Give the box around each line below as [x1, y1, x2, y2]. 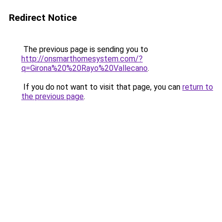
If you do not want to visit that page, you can [21, 82, 182, 92]
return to [182, 82, 213, 92]
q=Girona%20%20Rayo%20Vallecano [21, 63, 148, 73]
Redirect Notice [9, 12, 77, 23]
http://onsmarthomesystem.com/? [21, 54, 143, 63]
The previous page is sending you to [21, 45, 148, 54]
